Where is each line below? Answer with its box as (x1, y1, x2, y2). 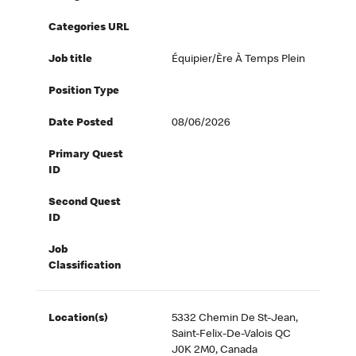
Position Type (48, 86, 120, 98)
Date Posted (48, 118, 114, 130)
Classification (48, 261, 122, 273)
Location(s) (48, 313, 109, 325)
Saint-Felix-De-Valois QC (172, 329, 292, 341)
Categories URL (48, 22, 130, 34)
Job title (48, 54, 93, 66)
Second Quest (48, 197, 122, 209)
